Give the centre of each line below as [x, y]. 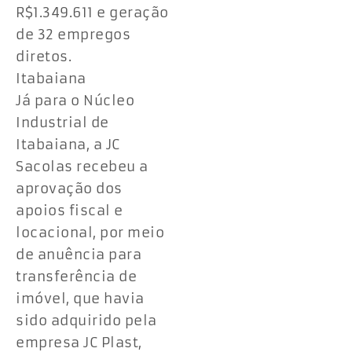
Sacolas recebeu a [82, 166]
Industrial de [62, 122]
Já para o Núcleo [75, 100]
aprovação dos [69, 188]
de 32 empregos [73, 34]
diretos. [44, 56]
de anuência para [79, 254]
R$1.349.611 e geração [92, 12]
